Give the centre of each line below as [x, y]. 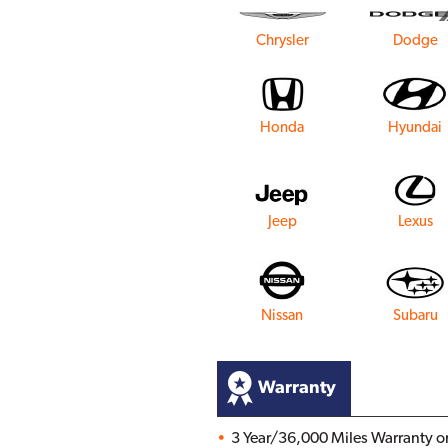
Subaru [415, 315]
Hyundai [415, 127]
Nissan [282, 315]
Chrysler [282, 40]
